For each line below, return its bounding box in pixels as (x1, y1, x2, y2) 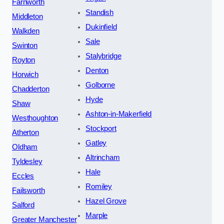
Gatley (85, 138, 107, 147)
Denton (85, 66, 109, 74)
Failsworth (12, 186, 45, 194)
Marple (85, 211, 108, 219)
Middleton (12, 12, 43, 20)
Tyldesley (12, 157, 42, 165)
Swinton (12, 41, 37, 49)
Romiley (85, 182, 112, 190)
